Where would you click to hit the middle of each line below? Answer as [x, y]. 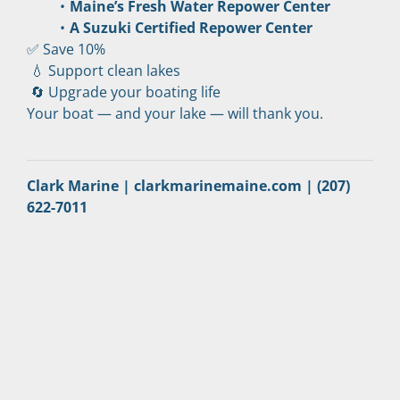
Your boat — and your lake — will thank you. [175, 113]
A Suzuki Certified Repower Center [191, 27]
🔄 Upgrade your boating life [125, 92]
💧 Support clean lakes [105, 70]
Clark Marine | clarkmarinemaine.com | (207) [188, 185]
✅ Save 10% [66, 49]
